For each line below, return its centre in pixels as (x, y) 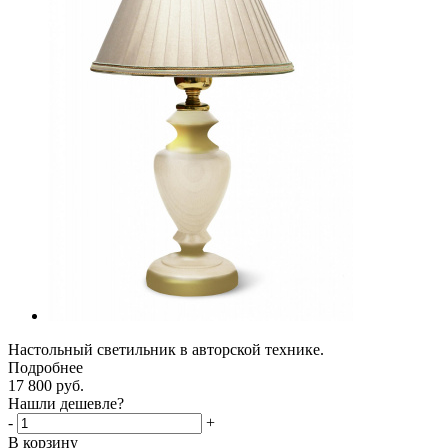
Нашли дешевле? (66, 403)
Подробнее (45, 367)
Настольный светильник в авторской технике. (170, 349)
